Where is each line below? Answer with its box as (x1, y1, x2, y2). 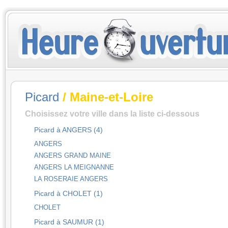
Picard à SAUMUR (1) (34, 218, 104, 226)
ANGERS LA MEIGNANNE (34, 163, 114, 171)
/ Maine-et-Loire (59, 90, 153, 104)
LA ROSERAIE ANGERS (34, 175, 108, 183)
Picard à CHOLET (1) (34, 189, 103, 197)
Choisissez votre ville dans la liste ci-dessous (25, 109, 199, 118)
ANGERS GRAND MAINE (34, 152, 111, 159)
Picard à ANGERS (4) (34, 126, 103, 134)
